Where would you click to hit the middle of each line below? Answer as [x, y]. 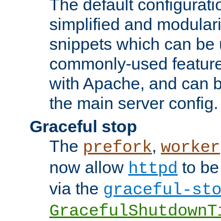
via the [76, 188]
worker [190, 147]
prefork [117, 147]
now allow [89, 167]
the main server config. [134, 103]
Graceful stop [83, 126]
